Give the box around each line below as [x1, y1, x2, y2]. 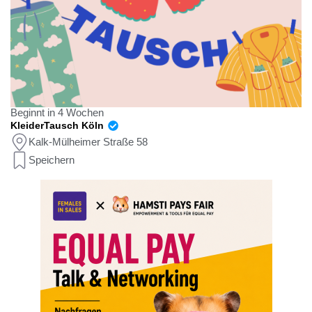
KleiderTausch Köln [10, 119, 107, 131]
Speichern [29, 154, 75, 166]
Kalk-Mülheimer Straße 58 [29, 136, 148, 148]
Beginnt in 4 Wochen [10, 107, 104, 118]
